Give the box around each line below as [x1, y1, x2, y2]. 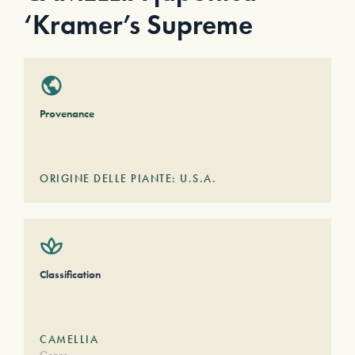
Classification [40, 267, 101, 281]
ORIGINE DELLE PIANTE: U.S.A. [40, 171, 216, 185]
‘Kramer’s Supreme [24, 7, 253, 43]
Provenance [40, 106, 94, 120]
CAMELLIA [40, 332, 98, 346]
